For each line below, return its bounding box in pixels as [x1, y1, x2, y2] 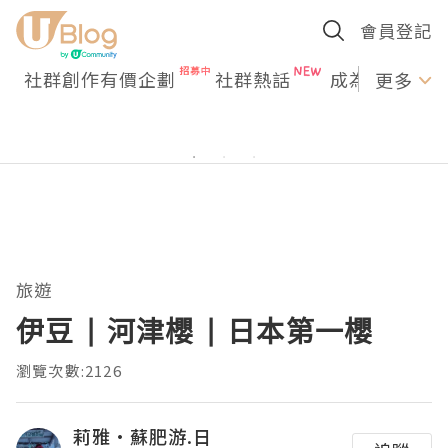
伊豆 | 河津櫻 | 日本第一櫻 [16, 312, 374, 350]
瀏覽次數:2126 [16, 360, 122, 381]
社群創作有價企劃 [24, 66, 176, 92]
